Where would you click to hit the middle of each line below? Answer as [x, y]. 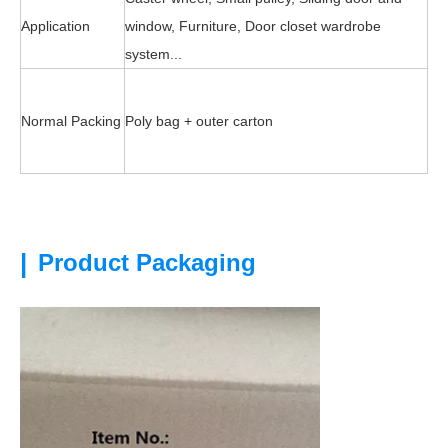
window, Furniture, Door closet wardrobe [253, 26]
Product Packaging [143, 262]
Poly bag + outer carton [199, 121]
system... [153, 54]
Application [55, 26]
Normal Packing [71, 121]
